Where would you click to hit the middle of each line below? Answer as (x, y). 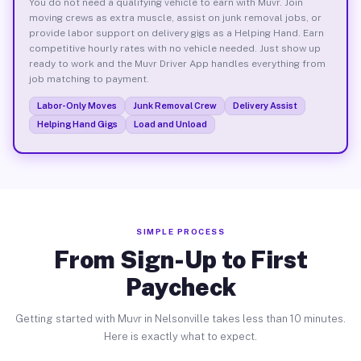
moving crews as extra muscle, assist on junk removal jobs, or (175, 17)
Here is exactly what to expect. (180, 336)
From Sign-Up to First (180, 259)
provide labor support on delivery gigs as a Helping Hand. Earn (176, 33)
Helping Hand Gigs (77, 124)
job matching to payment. (89, 79)
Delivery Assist (265, 105)
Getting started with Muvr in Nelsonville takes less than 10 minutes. (180, 319)
